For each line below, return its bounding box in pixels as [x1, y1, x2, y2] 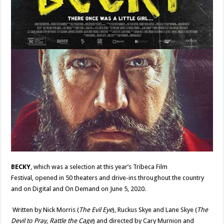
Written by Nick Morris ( [12, 206, 79, 214]
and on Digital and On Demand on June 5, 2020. [11, 185, 148, 193]
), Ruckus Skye [112, 206, 153, 214]
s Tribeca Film [128, 163, 168, 171]
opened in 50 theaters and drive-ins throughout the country [35, 174, 204, 182]
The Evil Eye [79, 206, 113, 214]
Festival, [11, 174, 35, 182]
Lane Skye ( [165, 206, 197, 214]
